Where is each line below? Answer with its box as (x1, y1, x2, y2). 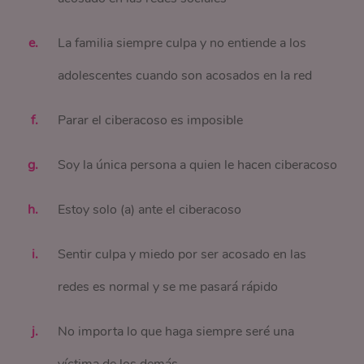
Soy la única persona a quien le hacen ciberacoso (58, 156, 338, 174)
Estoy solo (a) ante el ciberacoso (58, 201, 242, 219)
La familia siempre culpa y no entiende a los (58, 34, 307, 52)
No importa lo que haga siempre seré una (58, 323, 295, 340)
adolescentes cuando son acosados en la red (58, 67, 313, 84)
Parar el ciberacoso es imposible (58, 111, 244, 129)
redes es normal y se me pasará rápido (58, 278, 279, 296)
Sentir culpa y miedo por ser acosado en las (58, 245, 307, 263)
